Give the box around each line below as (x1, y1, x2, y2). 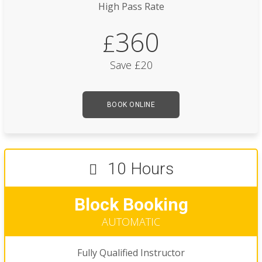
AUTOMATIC (102, 215, 160, 229)
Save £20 (109, 58, 153, 73)
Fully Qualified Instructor (77, 246, 185, 260)
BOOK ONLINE (106, 101, 156, 109)
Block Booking (74, 194, 188, 215)
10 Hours (103, 159, 174, 179)
